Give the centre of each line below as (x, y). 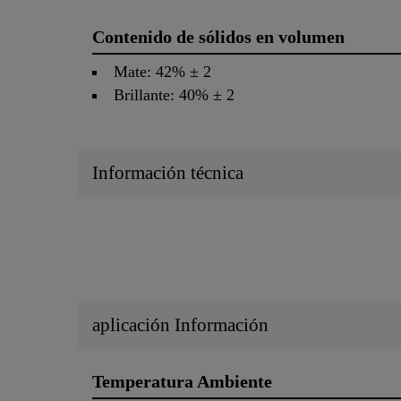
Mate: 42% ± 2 (163, 71)
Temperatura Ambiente (182, 382)
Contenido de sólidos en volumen (218, 37)
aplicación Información (180, 325)
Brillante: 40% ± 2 (175, 94)
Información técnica (168, 172)
